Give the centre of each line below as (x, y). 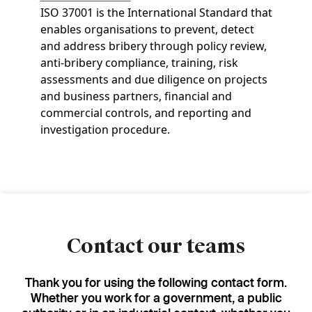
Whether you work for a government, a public (156, 298)
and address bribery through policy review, (153, 46)
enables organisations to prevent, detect (147, 29)
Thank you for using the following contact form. (156, 282)
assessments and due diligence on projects (154, 79)
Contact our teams (156, 246)
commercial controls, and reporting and (146, 113)
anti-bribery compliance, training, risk (139, 63)
